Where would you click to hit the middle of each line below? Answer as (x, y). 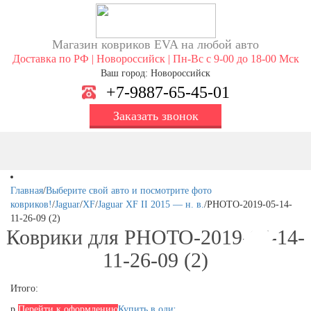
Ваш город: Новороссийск (155, 73)
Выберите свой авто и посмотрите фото (129, 191)
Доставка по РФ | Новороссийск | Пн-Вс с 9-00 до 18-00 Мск (155, 59)
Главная (27, 191)
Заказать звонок (155, 116)
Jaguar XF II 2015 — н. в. (151, 204)
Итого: (24, 288)
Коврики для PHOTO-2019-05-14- (155, 237)
